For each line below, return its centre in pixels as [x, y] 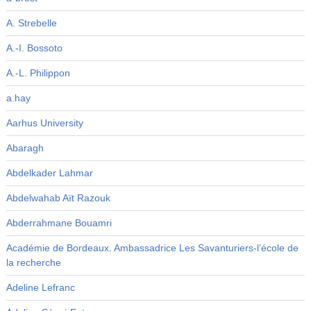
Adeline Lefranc [40, 288]
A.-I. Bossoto [34, 48]
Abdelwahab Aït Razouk [58, 198]
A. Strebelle [31, 23]
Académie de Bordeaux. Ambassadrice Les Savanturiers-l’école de [152, 248]
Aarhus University [44, 123]
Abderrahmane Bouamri [59, 223]
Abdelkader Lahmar [49, 173]
